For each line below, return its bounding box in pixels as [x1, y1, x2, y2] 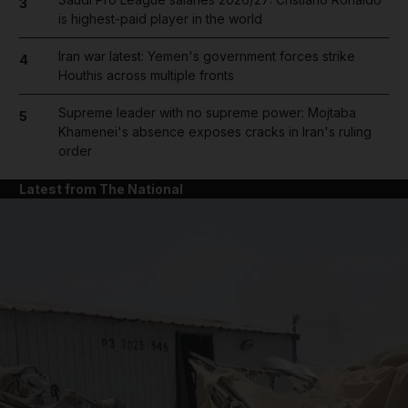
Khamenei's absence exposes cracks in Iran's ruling [57, 124, 372, 139]
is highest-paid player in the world [57, 11, 262, 26]
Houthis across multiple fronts [57, 67, 234, 83]
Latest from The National [19, 181, 183, 197]
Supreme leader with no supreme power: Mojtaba [57, 105, 356, 120]
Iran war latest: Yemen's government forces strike [57, 48, 355, 64]
